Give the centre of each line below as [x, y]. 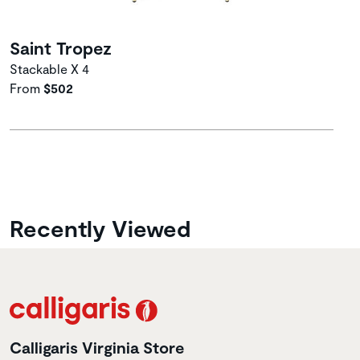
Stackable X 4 [49, 69]
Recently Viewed [100, 228]
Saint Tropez [61, 48]
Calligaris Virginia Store [97, 348]
